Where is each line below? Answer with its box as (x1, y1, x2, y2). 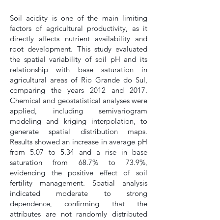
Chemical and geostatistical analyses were (10, 96, 147, 105)
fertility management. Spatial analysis (10, 178, 147, 188)
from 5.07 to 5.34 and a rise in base (10, 147, 147, 157)
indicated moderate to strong (10, 189, 147, 198)
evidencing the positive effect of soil (10, 168, 147, 177)
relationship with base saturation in (10, 65, 147, 74)
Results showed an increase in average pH (10, 137, 147, 146)
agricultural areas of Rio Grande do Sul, (10, 75, 147, 84)
